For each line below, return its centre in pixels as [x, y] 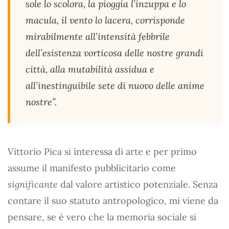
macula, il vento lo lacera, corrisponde [105, 20]
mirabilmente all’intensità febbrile [98, 37]
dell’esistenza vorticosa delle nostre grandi [114, 53]
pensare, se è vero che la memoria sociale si [102, 217]
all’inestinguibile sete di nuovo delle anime [115, 86]
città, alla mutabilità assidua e [90, 69]
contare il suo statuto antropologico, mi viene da [113, 201]
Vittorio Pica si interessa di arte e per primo [102, 152]
